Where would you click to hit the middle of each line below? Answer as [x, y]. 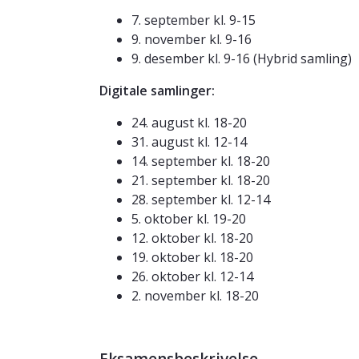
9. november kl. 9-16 [192, 40]
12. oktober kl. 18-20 [192, 238]
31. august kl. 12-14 [189, 142]
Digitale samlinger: [157, 91]
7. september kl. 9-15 [194, 20]
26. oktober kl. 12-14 [192, 277]
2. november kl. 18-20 [195, 296]
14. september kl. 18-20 [201, 161]
